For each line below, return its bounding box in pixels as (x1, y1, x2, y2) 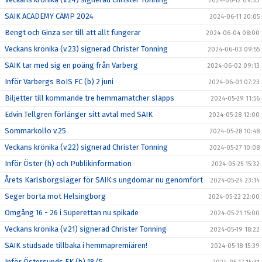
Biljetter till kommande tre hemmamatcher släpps (5, 94, 174, 103)
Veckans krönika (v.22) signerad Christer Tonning (5, 143, 168, 152)
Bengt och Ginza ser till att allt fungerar (5, 28, 141, 37)
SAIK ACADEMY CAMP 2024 (5, 12, 94, 21)
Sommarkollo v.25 (5, 126, 66, 136)
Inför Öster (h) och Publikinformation (5, 159, 132, 168)
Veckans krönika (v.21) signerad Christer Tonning (5, 225, 167, 234)
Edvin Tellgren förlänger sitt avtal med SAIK (5, 110, 153, 119)
